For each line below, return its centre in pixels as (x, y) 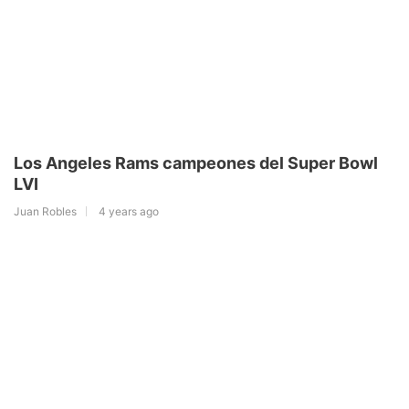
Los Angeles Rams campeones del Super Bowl (196, 163)
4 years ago (129, 211)
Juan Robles (45, 211)
